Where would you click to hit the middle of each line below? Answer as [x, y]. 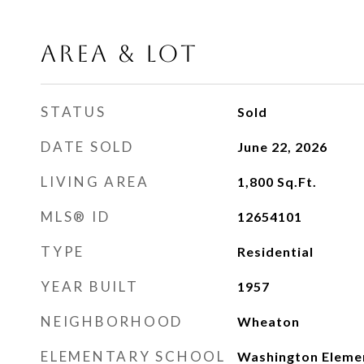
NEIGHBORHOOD [112, 321]
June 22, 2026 [282, 147]
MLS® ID [76, 217]
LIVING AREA [95, 182]
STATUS [74, 112]
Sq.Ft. [297, 182]
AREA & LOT [119, 54]
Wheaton [268, 321]
